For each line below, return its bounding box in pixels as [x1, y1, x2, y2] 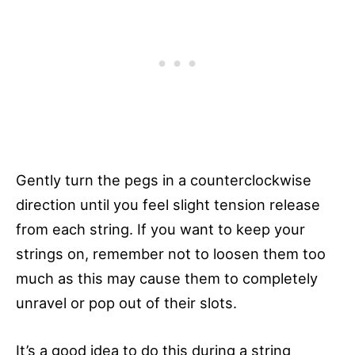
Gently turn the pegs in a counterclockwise [16, 171, 311, 189]
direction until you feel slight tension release [16, 196, 320, 214]
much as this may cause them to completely [16, 269, 318, 288]
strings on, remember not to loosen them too [16, 245, 326, 263]
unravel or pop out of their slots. [16, 294, 237, 312]
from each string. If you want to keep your [16, 220, 305, 239]
